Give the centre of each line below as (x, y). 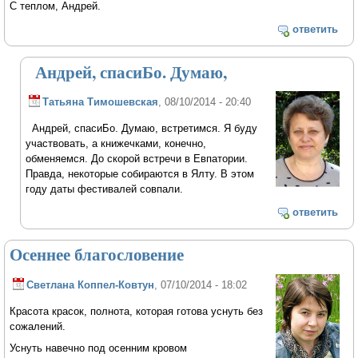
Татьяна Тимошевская (101, 102)
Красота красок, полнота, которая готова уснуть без (137, 311)
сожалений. (38, 326)
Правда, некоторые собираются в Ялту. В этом (140, 174)
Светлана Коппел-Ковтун (91, 285)
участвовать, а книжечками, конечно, (116, 144)
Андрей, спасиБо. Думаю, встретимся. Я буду (142, 129)
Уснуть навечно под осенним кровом (99, 348)
